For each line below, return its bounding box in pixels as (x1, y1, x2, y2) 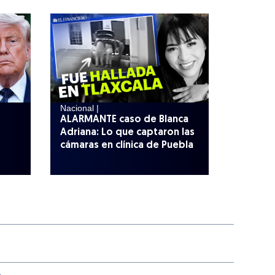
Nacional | (60, 103, 99, 114)
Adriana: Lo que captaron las (60, 128, 195, 138)
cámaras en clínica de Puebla (60, 141, 194, 151)
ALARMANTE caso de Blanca (60, 115, 189, 125)
